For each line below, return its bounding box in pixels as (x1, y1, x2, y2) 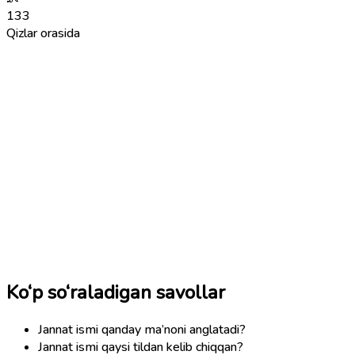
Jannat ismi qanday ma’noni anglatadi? (38, 320, 246, 338)
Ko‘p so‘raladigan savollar (6, 279, 225, 305)
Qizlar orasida (6, 24, 80, 42)
